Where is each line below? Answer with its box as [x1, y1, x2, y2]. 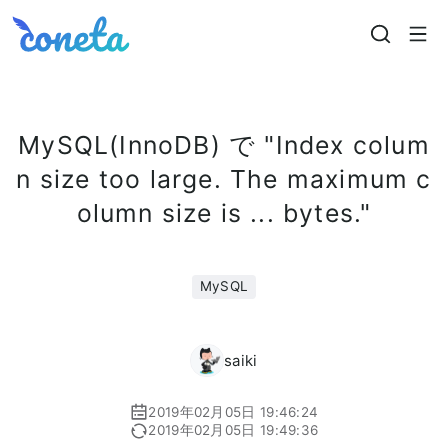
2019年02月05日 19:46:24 [148, 403, 319, 420]
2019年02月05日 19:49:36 [148, 422, 319, 439]
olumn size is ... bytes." [76, 197, 372, 228]
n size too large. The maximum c [16, 163, 432, 194]
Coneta [10, 12, 102, 43]
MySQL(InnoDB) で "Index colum [18, 129, 430, 160]
